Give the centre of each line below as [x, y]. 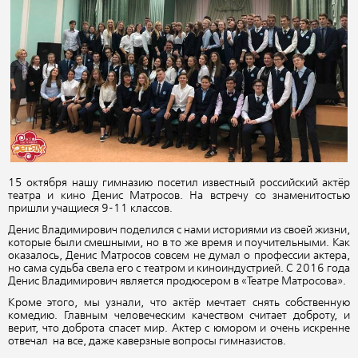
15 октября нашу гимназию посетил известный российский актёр [179, 183]
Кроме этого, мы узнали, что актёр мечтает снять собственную [179, 303]
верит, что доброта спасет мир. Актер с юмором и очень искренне [179, 329]
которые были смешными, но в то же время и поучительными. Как [179, 243]
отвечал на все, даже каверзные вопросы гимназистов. [147, 342]
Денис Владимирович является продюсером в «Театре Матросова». [177, 282]
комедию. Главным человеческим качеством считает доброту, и [179, 316]
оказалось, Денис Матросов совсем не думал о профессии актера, [179, 256]
